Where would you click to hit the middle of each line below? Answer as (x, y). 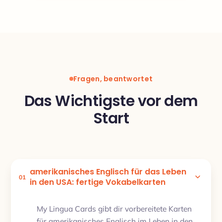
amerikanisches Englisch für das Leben (108, 172)
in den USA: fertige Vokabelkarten (98, 182)
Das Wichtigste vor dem (111, 101)
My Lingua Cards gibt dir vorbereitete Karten (114, 208)
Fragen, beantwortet (113, 79)
